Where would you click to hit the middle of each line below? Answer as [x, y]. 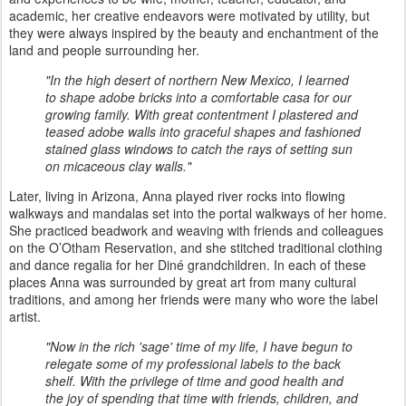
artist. [25, 316]
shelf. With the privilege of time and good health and [194, 380]
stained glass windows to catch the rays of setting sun [199, 148]
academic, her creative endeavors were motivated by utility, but [189, 15]
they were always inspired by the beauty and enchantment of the [194, 32]
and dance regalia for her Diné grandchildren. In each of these [188, 264]
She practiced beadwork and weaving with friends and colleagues [196, 230]
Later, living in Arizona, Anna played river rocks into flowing [177, 195]
